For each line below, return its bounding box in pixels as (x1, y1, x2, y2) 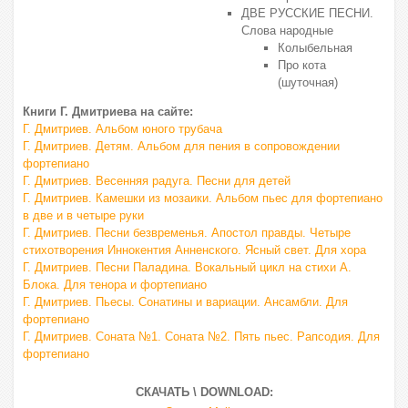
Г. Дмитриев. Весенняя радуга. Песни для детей (23, 174, 291, 188)
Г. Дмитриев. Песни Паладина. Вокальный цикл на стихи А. (23, 260, 352, 274)
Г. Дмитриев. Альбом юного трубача (23, 122, 222, 136)
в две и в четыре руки (23, 209, 144, 222)
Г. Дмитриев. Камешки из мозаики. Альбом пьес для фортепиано (23, 191, 382, 205)
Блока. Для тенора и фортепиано (23, 278, 207, 291)
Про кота (278, 58, 326, 72)
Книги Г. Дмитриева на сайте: (23, 105, 193, 118)
